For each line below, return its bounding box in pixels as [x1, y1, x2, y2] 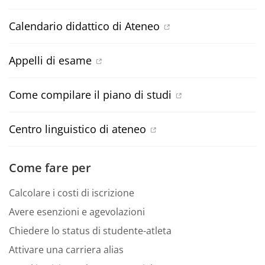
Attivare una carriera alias [9, 243, 124, 256]
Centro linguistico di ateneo [9, 122, 146, 136]
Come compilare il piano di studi [9, 88, 172, 102]
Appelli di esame [9, 53, 92, 67]
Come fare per [9, 160, 91, 176]
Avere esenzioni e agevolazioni [9, 205, 145, 218]
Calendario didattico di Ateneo [9, 19, 160, 33]
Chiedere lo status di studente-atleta [9, 224, 172, 237]
